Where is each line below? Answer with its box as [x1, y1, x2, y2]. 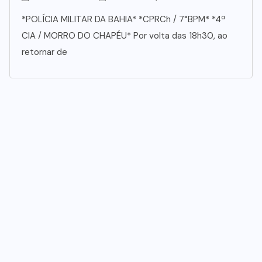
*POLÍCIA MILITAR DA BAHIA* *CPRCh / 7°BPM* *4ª [22, 13, 225, 25]
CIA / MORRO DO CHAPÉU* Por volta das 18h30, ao [22, 29, 227, 42]
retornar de [22, 46, 67, 58]
